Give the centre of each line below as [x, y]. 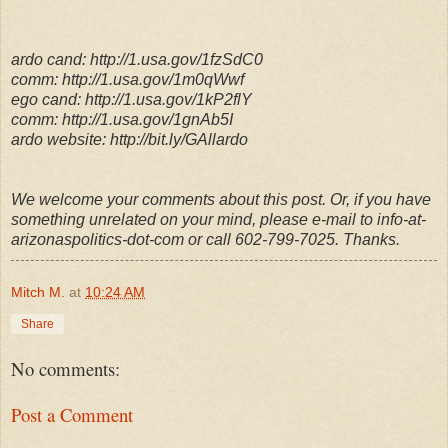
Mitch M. [38, 291]
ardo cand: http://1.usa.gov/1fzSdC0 [137, 59]
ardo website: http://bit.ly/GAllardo [129, 139]
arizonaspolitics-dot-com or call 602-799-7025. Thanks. [205, 239]
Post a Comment [72, 415]
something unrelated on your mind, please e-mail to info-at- [218, 219]
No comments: [65, 368]
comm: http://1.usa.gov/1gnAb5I [122, 119]
